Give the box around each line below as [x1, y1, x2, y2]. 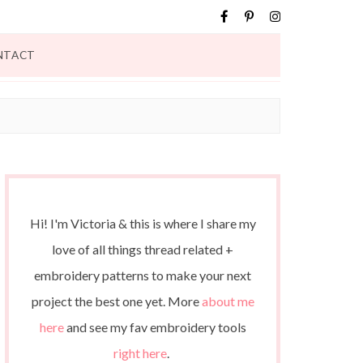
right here [113, 345, 167, 361]
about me [201, 293, 254, 309]
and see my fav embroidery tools [63, 319, 246, 335]
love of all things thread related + [52, 241, 233, 257]
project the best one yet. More [31, 293, 202, 309]
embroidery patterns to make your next [34, 267, 251, 283]
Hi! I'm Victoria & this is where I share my [29, 216, 256, 231]
